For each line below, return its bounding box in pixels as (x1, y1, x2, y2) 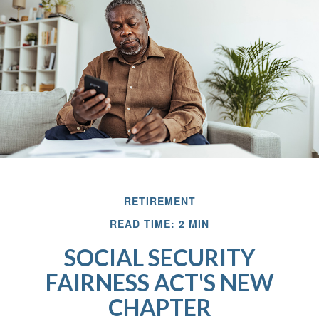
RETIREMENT (123, 194, 196, 209)
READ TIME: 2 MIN (110, 216, 209, 231)
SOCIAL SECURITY (64, 244, 255, 272)
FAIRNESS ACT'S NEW (46, 268, 273, 297)
